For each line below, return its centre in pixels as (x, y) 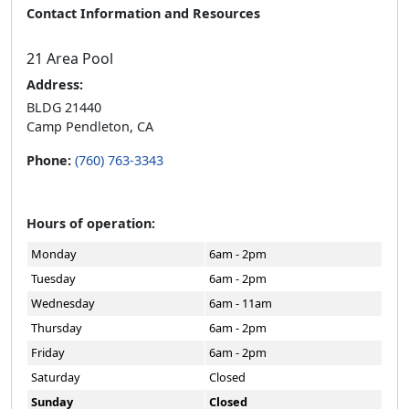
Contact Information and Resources (143, 13)
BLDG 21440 (64, 107)
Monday (54, 254)
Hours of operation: (91, 223)
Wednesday (63, 303)
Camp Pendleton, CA (90, 126)
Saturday (56, 377)
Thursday (57, 328)
